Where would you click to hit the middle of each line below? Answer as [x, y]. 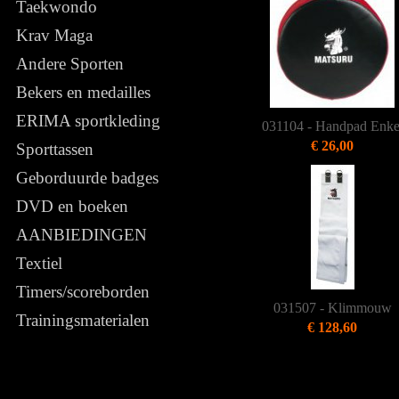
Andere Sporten [70, 64]
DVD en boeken [72, 206]
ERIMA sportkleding [88, 121]
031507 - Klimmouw [332, 307]
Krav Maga [54, 35]
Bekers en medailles [83, 92]
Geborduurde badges [87, 178]
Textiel [39, 263]
